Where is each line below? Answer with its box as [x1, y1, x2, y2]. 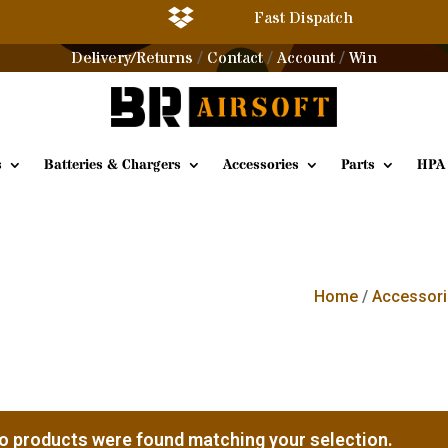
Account [277, 47, 335, 69]
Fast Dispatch [253, 7, 353, 29]
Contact [207, 47, 263, 69]
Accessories [223, 154, 299, 175]
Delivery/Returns [71, 47, 193, 69]
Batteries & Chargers [44, 154, 181, 175]
